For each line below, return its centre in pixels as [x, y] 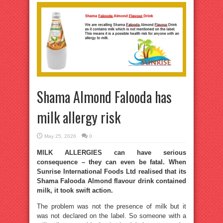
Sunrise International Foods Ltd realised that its [111, 171]
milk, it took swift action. [75, 190]
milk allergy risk [79, 117]
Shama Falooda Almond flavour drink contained [111, 181]
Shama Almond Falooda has [104, 97]
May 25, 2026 [60, 136]
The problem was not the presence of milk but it [111, 206]
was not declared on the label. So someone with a [111, 216]
